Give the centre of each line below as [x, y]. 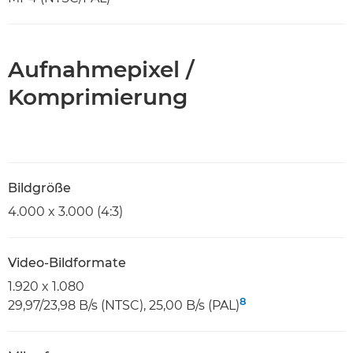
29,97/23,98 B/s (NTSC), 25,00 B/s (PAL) [124, 305]
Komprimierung [98, 97]
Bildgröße [39, 188]
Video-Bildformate [67, 262]
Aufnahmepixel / [101, 69]
